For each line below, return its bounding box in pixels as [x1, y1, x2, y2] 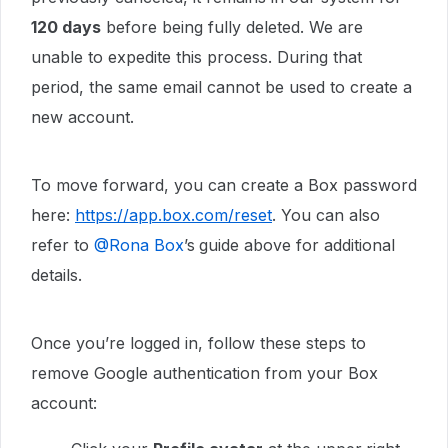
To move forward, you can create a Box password [31, 175, 417, 195]
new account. [31, 107, 134, 127]
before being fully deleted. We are [101, 17, 363, 37]
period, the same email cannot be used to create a [31, 77, 412, 97]
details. [31, 265, 82, 285]
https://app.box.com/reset [75, 205, 272, 225]
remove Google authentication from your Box [31, 363, 378, 383]
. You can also [272, 205, 380, 225]
